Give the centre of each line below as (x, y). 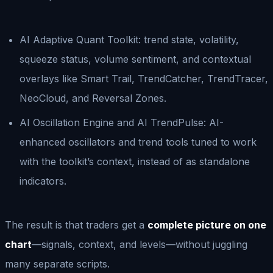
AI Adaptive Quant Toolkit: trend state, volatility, (129, 39)
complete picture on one (207, 225)
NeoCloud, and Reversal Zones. (93, 98)
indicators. (43, 181)
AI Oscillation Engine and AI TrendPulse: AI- (122, 122)
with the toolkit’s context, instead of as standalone (135, 161)
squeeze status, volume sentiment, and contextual (135, 59)
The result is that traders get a (76, 225)
